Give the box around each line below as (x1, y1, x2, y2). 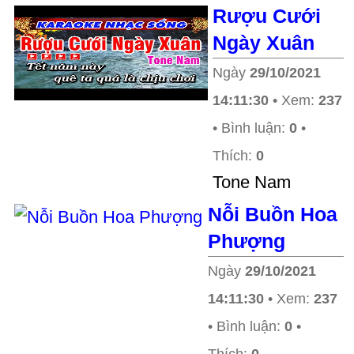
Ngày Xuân (213, 32, 314, 54)
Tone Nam (213, 172, 291, 192)
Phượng (208, 230, 285, 252)
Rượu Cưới (213, 5, 321, 27)
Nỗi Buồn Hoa (208, 203, 337, 225)
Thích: (213, 148, 256, 164)
